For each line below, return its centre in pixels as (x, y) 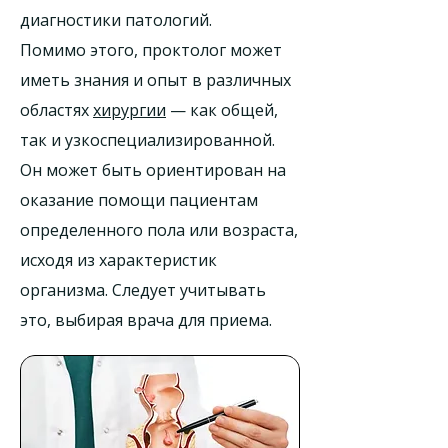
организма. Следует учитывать (143, 290)
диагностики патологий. (116, 20)
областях (56, 110)
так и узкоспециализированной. (147, 140)
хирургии (129, 110)
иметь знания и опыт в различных (155, 80)
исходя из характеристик (118, 260)
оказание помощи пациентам (139, 200)
